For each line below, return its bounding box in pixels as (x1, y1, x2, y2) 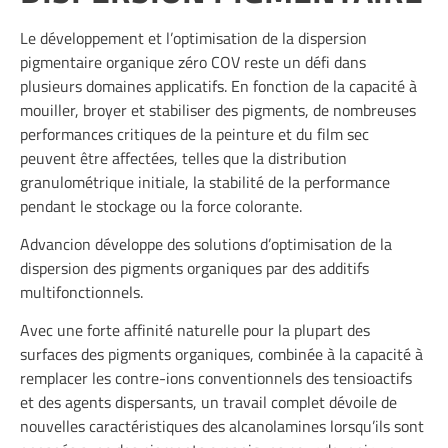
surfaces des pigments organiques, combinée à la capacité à (20, 342, 423, 367)
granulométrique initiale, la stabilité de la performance (20, 169, 390, 194)
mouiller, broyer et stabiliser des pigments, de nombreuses (20, 97, 416, 122)
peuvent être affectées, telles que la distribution (20, 145, 347, 170)
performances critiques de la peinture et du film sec (20, 121, 369, 146)
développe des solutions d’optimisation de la (91, 231, 392, 256)
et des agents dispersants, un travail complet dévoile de (20, 390, 397, 415)
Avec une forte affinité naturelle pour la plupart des (20, 318, 370, 343)
